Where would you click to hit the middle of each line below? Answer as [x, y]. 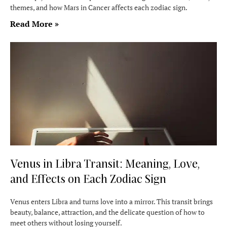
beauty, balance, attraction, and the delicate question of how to [107, 212]
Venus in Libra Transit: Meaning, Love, [105, 163]
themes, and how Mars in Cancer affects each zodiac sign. [99, 7]
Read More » [34, 24]
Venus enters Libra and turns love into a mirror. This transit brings [111, 201]
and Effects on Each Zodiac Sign [88, 178]
